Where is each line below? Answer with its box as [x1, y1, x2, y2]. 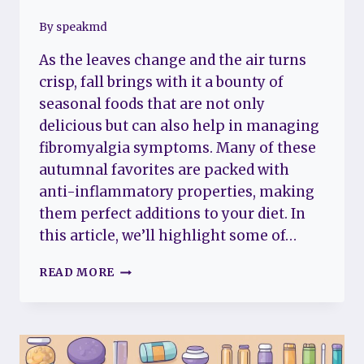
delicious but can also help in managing [39, 117, 319, 136]
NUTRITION [114, 262, 188, 276]
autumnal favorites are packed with [39, 161, 289, 180]
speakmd [56, 20, 108, 35]
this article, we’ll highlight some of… [39, 227, 297, 245]
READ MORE [39, 266, 115, 280]
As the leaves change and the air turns [39, 51, 306, 70]
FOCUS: [114, 279, 162, 293]
